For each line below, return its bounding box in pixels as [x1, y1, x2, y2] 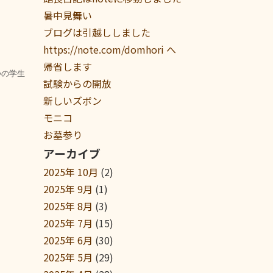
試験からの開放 [43, 76, 112, 91]
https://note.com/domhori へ [43, 42, 176, 57]
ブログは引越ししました [43, 25, 160, 40]
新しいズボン [43, 93, 102, 108]
